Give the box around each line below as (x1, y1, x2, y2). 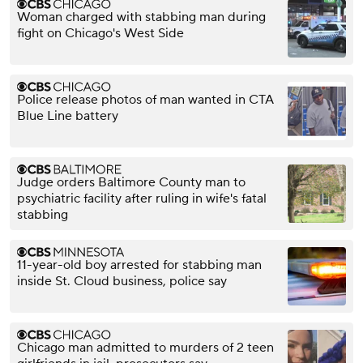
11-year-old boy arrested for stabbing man (17, 257, 262, 274)
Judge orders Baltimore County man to (17, 174, 246, 191)
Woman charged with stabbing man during (17, 9, 266, 26)
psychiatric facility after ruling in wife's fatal (17, 190, 267, 207)
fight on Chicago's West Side (17, 25, 184, 42)
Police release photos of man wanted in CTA (17, 92, 274, 109)
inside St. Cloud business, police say (17, 273, 227, 290)
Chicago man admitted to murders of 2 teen (17, 340, 274, 357)
